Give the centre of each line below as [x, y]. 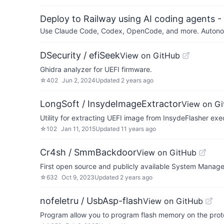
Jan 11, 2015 [78, 129]
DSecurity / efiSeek [80, 55]
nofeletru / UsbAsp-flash [91, 201]
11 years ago [138, 129]
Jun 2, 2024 [79, 80]
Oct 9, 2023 [78, 177]
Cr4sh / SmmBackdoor [88, 152]
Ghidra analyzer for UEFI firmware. [96, 69]
